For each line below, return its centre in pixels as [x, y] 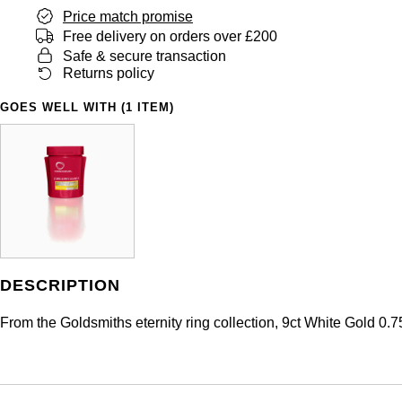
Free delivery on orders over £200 [170, 36]
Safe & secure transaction [144, 56]
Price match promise [128, 16]
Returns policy [109, 74]
